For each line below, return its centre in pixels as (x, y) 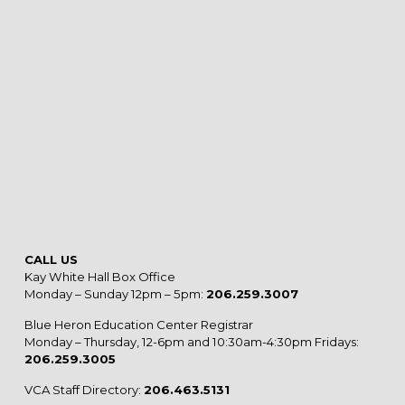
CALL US (51, 259)
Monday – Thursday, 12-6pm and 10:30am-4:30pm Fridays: (191, 341)
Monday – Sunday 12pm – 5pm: (115, 293)
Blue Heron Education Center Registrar (138, 324)
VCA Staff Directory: (84, 389)
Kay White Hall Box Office (99, 276)
